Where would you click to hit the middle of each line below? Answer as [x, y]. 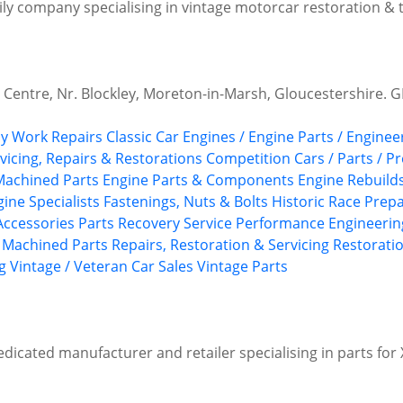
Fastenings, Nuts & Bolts [186, 202]
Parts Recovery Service [155, 224]
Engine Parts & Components [198, 180]
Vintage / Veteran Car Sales [102, 267]
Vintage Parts [242, 267]
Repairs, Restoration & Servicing [220, 245]
